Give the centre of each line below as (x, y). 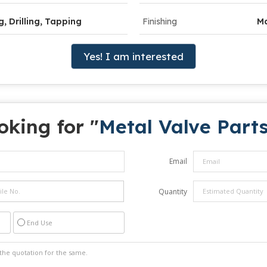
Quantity (173, 191)
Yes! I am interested (133, 56)
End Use (40, 222)
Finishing (160, 21)
